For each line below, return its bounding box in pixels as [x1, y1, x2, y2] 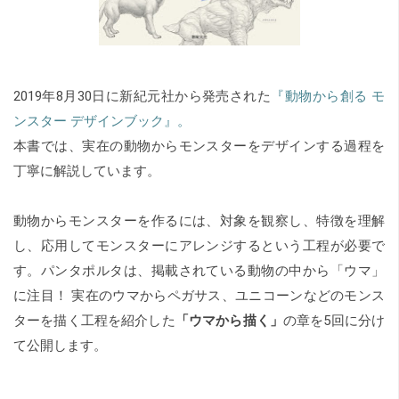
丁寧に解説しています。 [13, 162, 160, 179]
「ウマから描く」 [175, 312, 283, 329]
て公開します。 [13, 337, 107, 354]
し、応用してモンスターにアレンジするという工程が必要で [13, 237, 385, 254]
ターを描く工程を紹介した [13, 312, 175, 329]
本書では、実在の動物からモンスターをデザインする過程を [13, 137, 385, 154]
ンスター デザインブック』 [13, 112, 177, 129]
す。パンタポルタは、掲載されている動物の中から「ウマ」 [13, 262, 385, 279]
